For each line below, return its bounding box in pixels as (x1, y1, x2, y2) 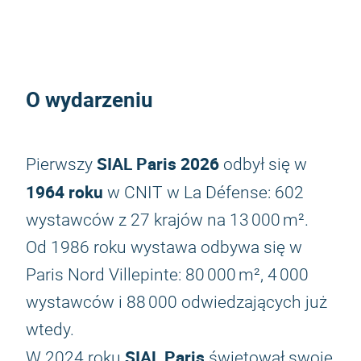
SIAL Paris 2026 (97, 152, 219, 175)
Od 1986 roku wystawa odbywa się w (26, 238, 302, 257)
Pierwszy (26, 155, 97, 174)
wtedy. (26, 320, 74, 339)
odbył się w (219, 155, 307, 174)
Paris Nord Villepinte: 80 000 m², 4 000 (26, 265, 309, 284)
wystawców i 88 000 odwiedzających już (26, 293, 327, 312)
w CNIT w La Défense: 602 (103, 183, 304, 202)
